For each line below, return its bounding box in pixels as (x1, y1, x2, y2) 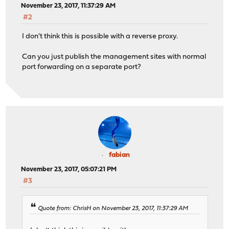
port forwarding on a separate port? (22, 63, 142, 71)
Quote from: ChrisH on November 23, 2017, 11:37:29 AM (38, 205, 189, 212)
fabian (108, 151, 130, 159)
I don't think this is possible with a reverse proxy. (22, 32, 178, 40)
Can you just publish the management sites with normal (22, 53, 207, 61)
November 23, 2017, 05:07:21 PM (21, 166, 117, 173)
